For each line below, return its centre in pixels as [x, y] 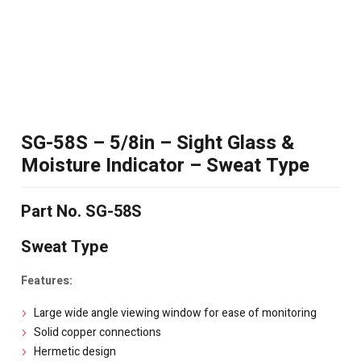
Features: [47, 281]
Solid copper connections [98, 332]
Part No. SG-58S [81, 212]
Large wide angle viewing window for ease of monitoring [175, 313]
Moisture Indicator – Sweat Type [165, 166]
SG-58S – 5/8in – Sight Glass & [158, 143]
